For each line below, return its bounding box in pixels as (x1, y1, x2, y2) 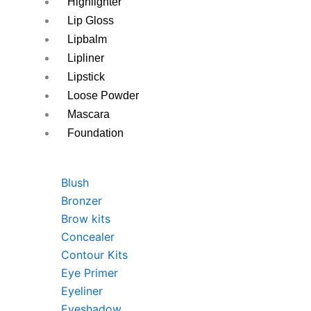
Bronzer (61, 194, 102, 208)
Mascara (67, 108, 110, 120)
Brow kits (61, 212, 110, 226)
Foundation (67, 127, 124, 139)
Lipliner (67, 52, 104, 64)
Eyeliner (61, 284, 103, 298)
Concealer (61, 230, 115, 244)
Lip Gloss (67, 15, 114, 26)
